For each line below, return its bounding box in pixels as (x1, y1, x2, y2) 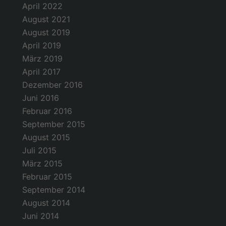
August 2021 (22, 14, 70, 24)
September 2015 (22, 119, 85, 129)
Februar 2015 (22, 171, 72, 182)
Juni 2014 (22, 210, 59, 221)
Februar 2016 (22, 105, 72, 116)
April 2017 (22, 66, 61, 77)
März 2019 (22, 53, 63, 64)
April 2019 (22, 40, 61, 50)
